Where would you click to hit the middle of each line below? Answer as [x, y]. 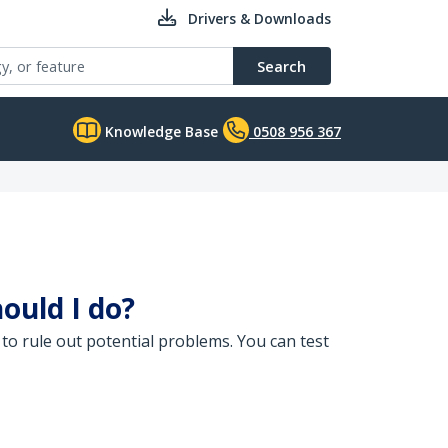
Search [281, 66]
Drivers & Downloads [259, 18]
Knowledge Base [159, 131]
